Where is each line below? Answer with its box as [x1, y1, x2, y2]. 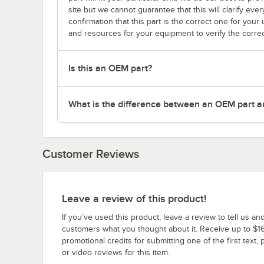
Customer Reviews [42, 147, 139, 160]
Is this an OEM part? [68, 62, 152, 74]
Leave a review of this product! [62, 192, 206, 204]
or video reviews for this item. [62, 247, 170, 257]
